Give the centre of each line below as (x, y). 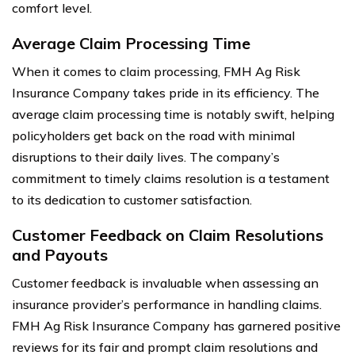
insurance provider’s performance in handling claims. (167, 304)
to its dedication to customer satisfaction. (132, 199)
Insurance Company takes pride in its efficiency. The (166, 92)
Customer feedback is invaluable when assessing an (165, 282)
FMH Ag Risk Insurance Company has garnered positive (176, 325)
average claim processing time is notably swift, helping (173, 114)
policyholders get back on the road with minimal (153, 135)
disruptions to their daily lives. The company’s (146, 157)
